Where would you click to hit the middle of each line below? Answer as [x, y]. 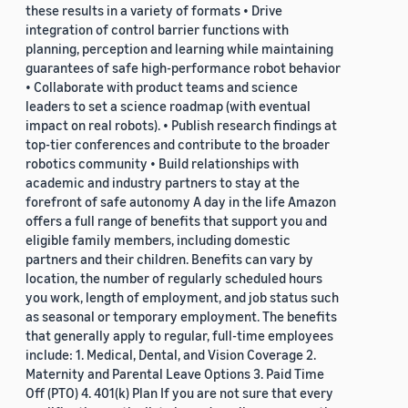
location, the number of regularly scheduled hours [174, 278]
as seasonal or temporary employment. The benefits [181, 316]
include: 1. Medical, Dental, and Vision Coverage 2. [171, 355]
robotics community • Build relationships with [162, 163]
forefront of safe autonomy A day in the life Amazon [181, 202]
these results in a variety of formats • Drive [154, 10]
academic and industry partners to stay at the [163, 183]
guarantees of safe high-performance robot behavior [183, 68]
